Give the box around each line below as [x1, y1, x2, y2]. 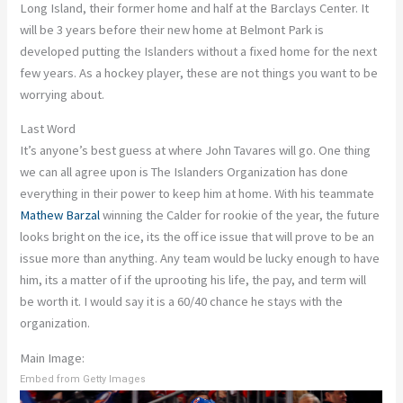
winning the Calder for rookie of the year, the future [100, 207, 381, 224]
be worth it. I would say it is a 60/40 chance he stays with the [20, 293, 344, 310]
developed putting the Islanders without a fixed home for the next [20, 42, 378, 59]
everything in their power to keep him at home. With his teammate [20, 185, 375, 202]
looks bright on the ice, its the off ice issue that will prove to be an [20, 228, 375, 246]
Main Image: [20, 349, 85, 366]
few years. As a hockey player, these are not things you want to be [20, 64, 379, 81]
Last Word [20, 121, 76, 138]
